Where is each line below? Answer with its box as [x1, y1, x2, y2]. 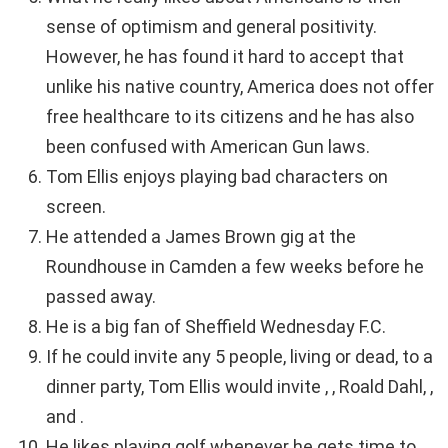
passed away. [46, 286, 156, 308]
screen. [46, 196, 106, 218]
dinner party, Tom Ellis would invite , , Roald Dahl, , [46, 376, 433, 398]
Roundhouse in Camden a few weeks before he [46, 256, 424, 278]
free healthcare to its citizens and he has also [46, 106, 414, 128]
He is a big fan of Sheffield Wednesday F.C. [46, 316, 386, 338]
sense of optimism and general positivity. [46, 16, 377, 38]
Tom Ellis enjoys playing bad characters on [46, 166, 388, 188]
